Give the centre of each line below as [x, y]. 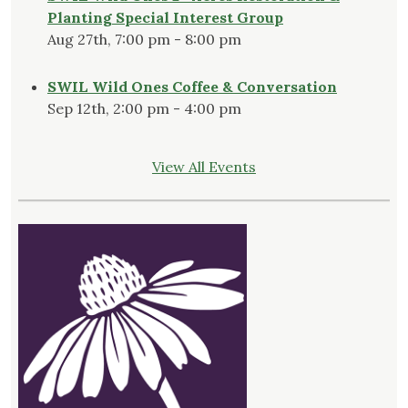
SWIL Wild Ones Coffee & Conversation [192, 87]
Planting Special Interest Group [165, 18]
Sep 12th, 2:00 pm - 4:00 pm [144, 109]
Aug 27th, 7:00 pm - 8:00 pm [144, 40]
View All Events [204, 167]
